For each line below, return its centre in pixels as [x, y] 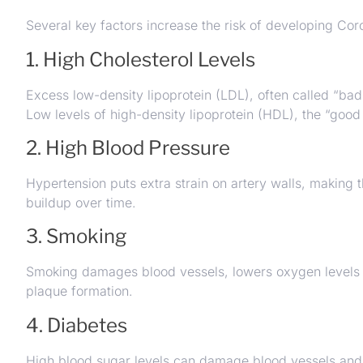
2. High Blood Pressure [128, 147]
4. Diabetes [77, 325]
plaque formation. [79, 291]
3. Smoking [76, 237]
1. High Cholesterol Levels [141, 59]
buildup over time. [81, 202]
